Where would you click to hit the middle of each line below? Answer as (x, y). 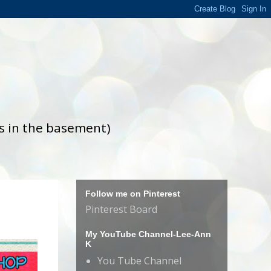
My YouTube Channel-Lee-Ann (148, 234)
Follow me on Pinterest (133, 194)
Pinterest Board (121, 210)
